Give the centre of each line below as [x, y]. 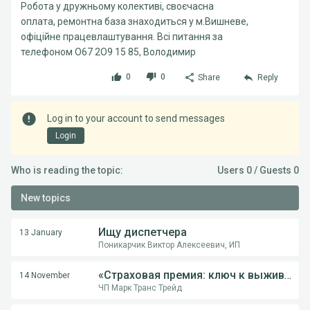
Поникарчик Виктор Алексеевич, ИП [169, 245]
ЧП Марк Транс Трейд [140, 288]
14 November [45, 275]
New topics [46, 198]
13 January [41, 232]
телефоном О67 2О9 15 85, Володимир [108, 52]
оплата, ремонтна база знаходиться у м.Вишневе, [135, 21]
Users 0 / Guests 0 [258, 170]
